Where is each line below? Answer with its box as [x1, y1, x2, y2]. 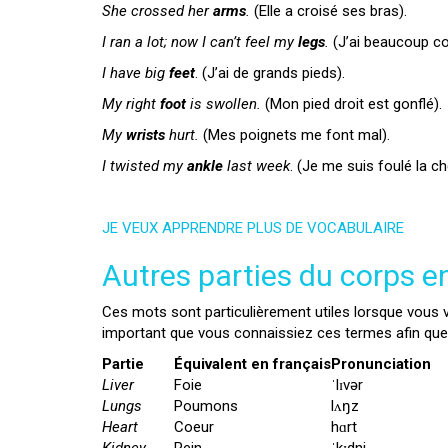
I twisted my [102, 157, 187, 175]
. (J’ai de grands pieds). [195, 64, 349, 82]
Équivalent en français [174, 355, 331, 373]
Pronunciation [331, 355, 431, 373]
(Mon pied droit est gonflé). [261, 95, 442, 113]
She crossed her [102, 2, 213, 20]
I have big [102, 64, 169, 82]
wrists [126, 126, 169, 144]
